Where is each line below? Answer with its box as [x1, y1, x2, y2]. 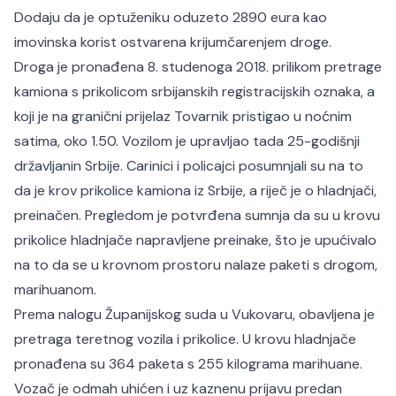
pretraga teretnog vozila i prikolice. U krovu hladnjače [14, 330, 356, 348]
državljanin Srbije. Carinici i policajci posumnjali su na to [14, 156, 363, 175]
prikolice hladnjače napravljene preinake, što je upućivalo [14, 231, 377, 249]
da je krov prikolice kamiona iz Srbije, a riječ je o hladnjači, [14, 181, 377, 200]
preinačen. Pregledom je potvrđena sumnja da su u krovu [14, 206, 380, 225]
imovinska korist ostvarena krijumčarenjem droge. [14, 33, 331, 51]
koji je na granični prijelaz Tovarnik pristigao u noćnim [14, 107, 352, 126]
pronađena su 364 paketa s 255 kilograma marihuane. [14, 354, 362, 373]
